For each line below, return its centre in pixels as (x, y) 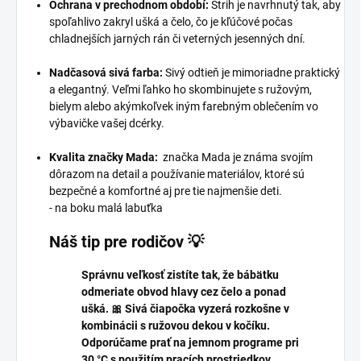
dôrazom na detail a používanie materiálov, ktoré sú (177, 174)
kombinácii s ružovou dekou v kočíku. (176, 326)
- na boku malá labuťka (106, 208)
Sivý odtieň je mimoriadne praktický (251, 73)
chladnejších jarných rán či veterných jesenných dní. (177, 39)
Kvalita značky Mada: (104, 158)
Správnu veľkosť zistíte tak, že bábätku (180, 275)
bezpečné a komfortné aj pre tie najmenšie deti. (166, 191)
